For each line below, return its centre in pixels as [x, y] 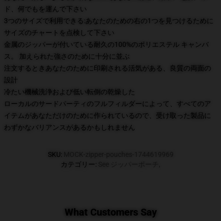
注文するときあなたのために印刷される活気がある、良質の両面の [108, 68]
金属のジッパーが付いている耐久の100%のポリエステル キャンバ [106, 44]
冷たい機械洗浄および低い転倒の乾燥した [70, 92]
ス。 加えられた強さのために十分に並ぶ [67, 56]
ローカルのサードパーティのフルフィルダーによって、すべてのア [108, 104]
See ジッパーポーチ [129, 164]
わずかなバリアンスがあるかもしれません [70, 127]
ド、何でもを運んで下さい [45, 9]
